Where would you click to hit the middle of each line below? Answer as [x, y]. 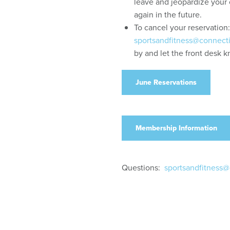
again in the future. [168, 14]
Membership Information [177, 128]
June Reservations [166, 82]
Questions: [143, 167]
